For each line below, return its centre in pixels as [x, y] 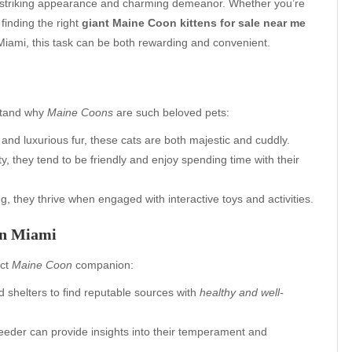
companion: [103, 264]
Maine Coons [80, 112]
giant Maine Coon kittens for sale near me [194, 23]
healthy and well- [242, 292]
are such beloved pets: [171, 112]
